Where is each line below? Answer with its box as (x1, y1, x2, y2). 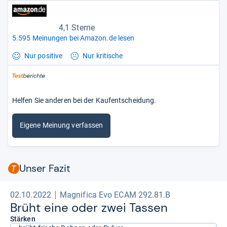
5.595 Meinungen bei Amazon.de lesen (12, 33, 135, 42)
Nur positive (24, 51, 63, 60)
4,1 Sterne (59, 22, 95, 32)
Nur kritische (83, 51, 123, 60)
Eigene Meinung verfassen (20, 121, 103, 130)
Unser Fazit (19, 161, 71, 175)
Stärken (10, 214, 35, 223)
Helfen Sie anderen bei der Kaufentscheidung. (12, 96, 157, 104)
